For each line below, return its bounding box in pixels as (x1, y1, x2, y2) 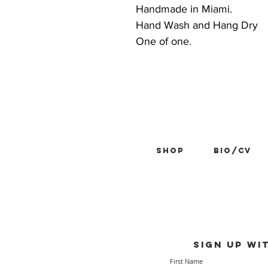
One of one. (136, 35, 191, 48)
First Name (170, 257, 203, 266)
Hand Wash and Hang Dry (136, 19, 258, 32)
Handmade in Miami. (136, 3, 232, 16)
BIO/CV (213, 146, 252, 156)
